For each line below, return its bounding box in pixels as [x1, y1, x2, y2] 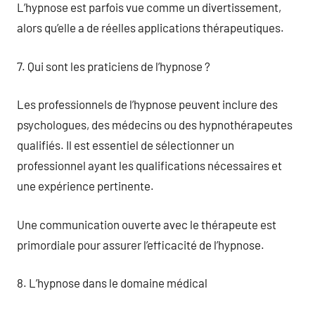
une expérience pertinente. [17, 179, 154, 193]
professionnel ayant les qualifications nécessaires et [17, 158, 282, 172]
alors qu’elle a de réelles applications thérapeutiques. [17, 20, 284, 34]
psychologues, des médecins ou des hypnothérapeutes [17, 117, 292, 131]
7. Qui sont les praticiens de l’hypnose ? [17, 58, 210, 73]
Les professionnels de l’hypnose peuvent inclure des [17, 97, 278, 111]
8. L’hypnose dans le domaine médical [17, 276, 207, 290]
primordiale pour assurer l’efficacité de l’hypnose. [17, 237, 264, 252]
